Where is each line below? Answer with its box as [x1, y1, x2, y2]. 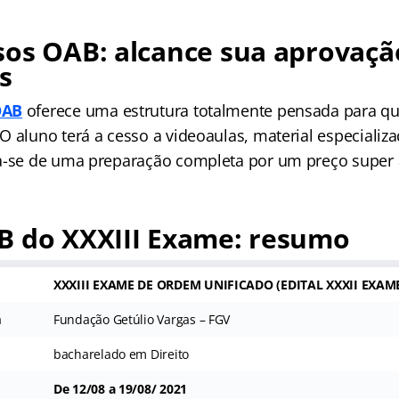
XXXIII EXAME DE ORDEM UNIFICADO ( [53, 276, 281, 293]
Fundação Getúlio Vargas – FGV [53, 311, 231, 328]
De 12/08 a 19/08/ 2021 [53, 380, 188, 397]
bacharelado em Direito [53, 346, 190, 362]
